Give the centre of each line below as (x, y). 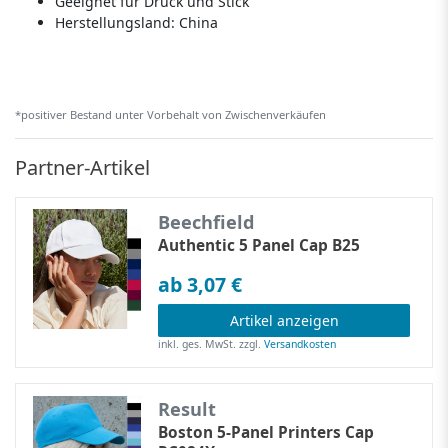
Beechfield (207, 221)
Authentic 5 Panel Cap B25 (259, 245)
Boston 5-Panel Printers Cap (266, 432)
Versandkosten (300, 343)
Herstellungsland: (117, 22)
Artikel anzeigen (284, 320)
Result (187, 408)
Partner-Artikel (82, 167)
